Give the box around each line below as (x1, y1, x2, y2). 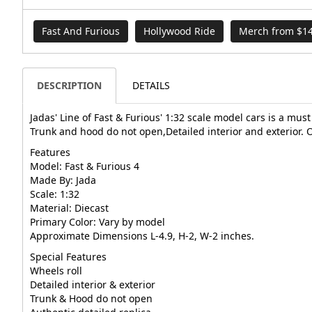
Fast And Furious (42, 24, 120, 38)
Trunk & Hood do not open (30, 292, 153, 306)
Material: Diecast (30, 201, 109, 215)
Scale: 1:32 (30, 187, 79, 201)
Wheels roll (30, 264, 82, 278)
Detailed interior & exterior (30, 278, 155, 292)
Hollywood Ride (143, 24, 215, 38)
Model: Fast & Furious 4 (30, 159, 139, 173)
